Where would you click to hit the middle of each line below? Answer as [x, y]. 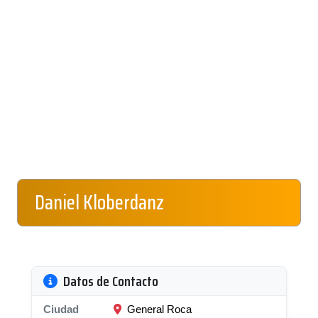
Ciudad [61, 309]
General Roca [158, 309]
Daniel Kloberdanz [99, 202]
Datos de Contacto [111, 281]
